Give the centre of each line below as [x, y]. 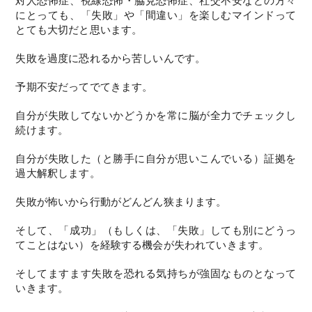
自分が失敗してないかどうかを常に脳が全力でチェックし [156, 115]
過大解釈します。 [58, 173]
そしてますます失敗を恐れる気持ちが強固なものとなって [156, 273]
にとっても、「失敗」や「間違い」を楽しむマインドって [156, 15]
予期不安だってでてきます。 [84, 87]
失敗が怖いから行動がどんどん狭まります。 [121, 202]
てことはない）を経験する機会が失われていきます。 [142, 245]
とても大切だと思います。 [79, 30]
